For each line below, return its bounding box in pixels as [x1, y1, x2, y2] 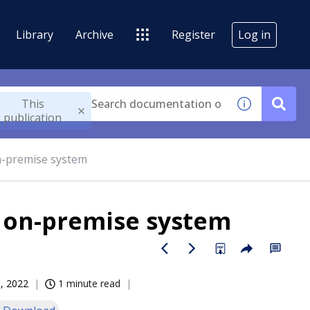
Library [16, 26, 53, 42]
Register [172, 26, 215, 42]
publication [3, 110, 62, 125]
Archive [75, 26, 113, 42]
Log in [238, 26, 271, 42]
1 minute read [58, 277, 120, 290]
